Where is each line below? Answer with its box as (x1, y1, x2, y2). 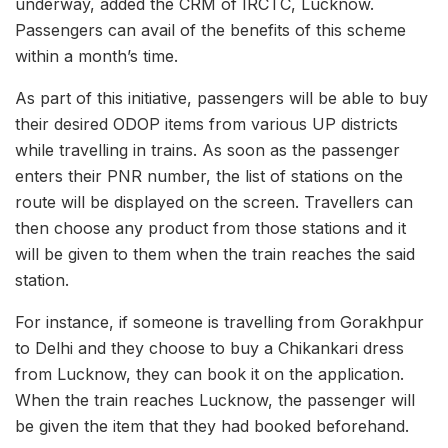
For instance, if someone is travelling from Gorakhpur (15, 311, 424, 332)
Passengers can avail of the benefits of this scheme (15, 19, 406, 40)
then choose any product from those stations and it (15, 217, 406, 238)
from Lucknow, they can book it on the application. (15, 363, 404, 384)
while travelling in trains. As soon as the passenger (15, 139, 400, 160)
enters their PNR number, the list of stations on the (15, 165, 403, 186)
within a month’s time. (15, 45, 178, 66)
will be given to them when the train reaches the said (15, 243, 415, 264)
